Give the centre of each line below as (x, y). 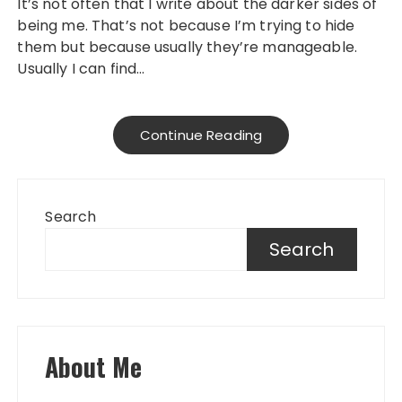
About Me (94, 367)
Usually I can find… (81, 69)
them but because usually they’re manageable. (188, 47)
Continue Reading (201, 135)
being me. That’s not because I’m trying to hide (186, 26)
